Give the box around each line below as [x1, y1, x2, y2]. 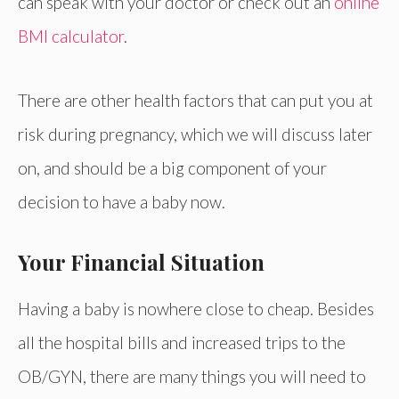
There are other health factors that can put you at [18, 90, 373, 111]
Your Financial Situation [18, 248, 265, 277]
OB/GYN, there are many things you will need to [18, 366, 366, 387]
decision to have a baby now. [18, 191, 225, 213]
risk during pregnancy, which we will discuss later [18, 124, 372, 145]
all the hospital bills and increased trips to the [18, 332, 346, 354]
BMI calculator [18, 25, 124, 46]
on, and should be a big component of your [18, 158, 327, 179]
